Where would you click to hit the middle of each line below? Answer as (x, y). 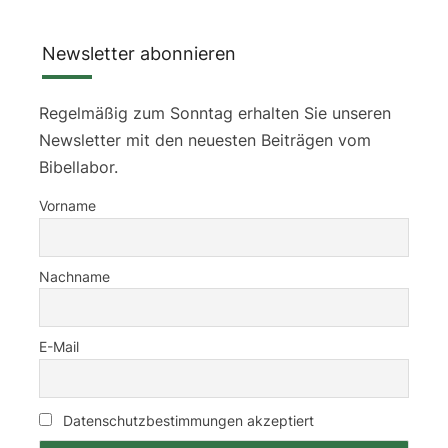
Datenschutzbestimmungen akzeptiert (188, 421)
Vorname (67, 206)
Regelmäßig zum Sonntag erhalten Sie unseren (215, 113)
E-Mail (59, 347)
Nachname (74, 276)
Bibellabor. (78, 167)
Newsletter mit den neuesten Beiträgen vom (205, 140)
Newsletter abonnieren (139, 54)
